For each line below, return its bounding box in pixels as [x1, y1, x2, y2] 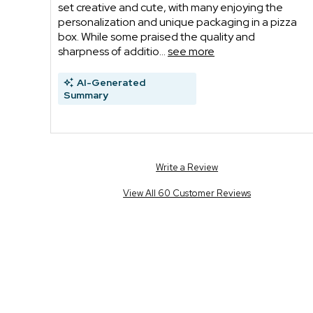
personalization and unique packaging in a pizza [58, 14, 297, 29]
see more [168, 43, 214, 59]
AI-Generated [77, 75, 145, 89]
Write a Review [156, 161, 219, 173]
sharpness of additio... [58, 43, 168, 59]
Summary [64, 88, 108, 101]
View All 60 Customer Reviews [123, 187, 252, 199]
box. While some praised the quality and [58, 29, 255, 44]
